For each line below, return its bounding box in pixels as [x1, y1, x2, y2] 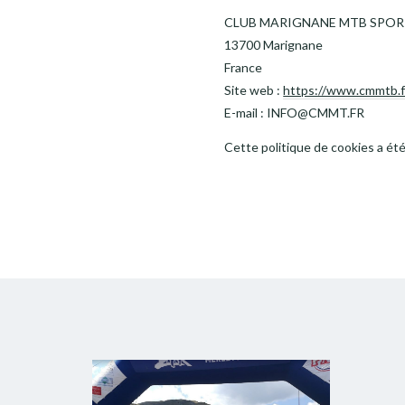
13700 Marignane [224, 37, 324, 52]
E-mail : [224, 105, 268, 120]
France [224, 60, 263, 75]
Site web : [224, 82, 284, 98]
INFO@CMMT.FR [267, 105, 365, 120]
